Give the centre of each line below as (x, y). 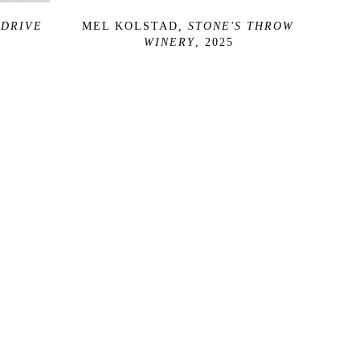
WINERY (170, 42)
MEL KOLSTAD (130, 26)
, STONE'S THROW (236, 26)
